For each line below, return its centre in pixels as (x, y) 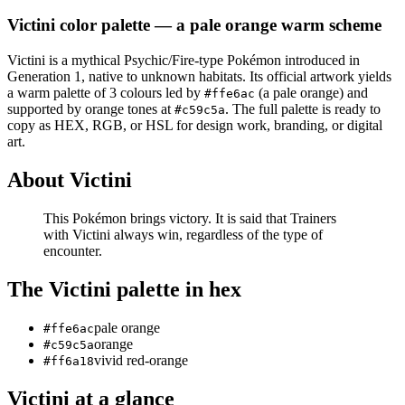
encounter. (73, 250)
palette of (80, 93)
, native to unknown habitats (162, 77)
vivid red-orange (141, 360)
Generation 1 (44, 77)
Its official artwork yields (320, 77)
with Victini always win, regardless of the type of (183, 234)
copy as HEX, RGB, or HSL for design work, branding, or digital (195, 126)
